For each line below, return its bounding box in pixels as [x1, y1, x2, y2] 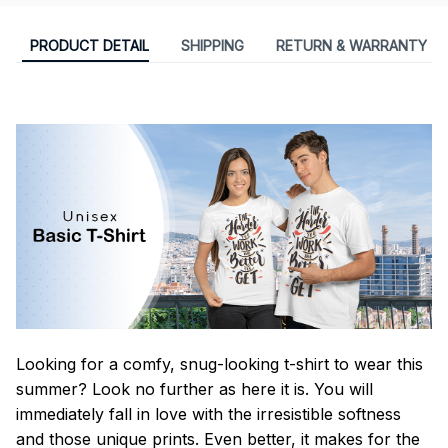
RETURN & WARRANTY [275, 37, 427, 55]
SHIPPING [180, 37, 244, 55]
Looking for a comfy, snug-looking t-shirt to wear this [16, 353, 423, 374]
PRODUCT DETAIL [29, 37, 149, 55]
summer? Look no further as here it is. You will [16, 378, 373, 399]
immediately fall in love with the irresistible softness [16, 403, 401, 424]
